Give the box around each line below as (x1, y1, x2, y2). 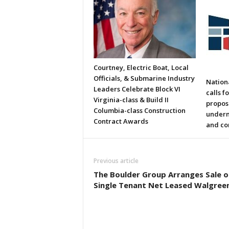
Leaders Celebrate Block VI (93, 84, 180, 94)
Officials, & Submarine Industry (93, 74, 195, 83)
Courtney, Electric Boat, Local (93, 63, 189, 72)
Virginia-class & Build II (93, 95, 169, 104)
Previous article (93, 156, 139, 165)
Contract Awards (93, 117, 148, 126)
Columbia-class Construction (93, 106, 186, 115)
